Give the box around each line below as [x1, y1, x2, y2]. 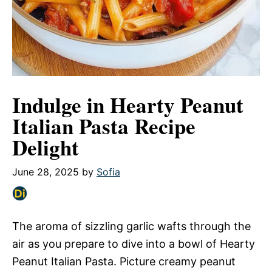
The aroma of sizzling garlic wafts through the [12, 220, 251, 233]
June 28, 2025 [12, 166, 79, 178]
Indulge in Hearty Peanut [12, 89, 243, 120]
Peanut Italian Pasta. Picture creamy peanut [12, 255, 236, 268]
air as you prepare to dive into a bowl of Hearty [12, 237, 255, 250]
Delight [12, 132, 79, 163]
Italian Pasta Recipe [12, 110, 195, 141]
